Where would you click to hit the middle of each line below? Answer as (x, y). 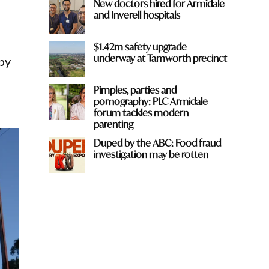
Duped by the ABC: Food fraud (157, 142)
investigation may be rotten (151, 154)
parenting (113, 124)
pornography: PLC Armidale (150, 101)
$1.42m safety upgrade (140, 46)
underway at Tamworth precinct (160, 58)
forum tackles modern (141, 112)
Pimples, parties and (135, 89)
